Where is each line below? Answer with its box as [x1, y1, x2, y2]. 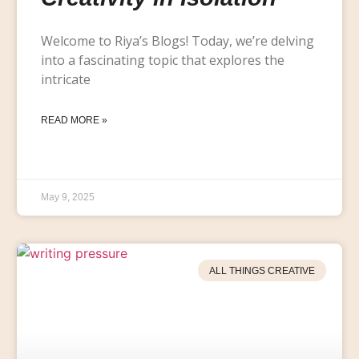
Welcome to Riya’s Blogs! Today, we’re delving [40, 32, 314, 50]
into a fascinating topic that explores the [40, 51, 284, 70]
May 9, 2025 [40, 192, 95, 204]
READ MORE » [40, 115, 107, 127]
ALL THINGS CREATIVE [208, 264, 315, 276]
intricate [40, 71, 91, 89]
